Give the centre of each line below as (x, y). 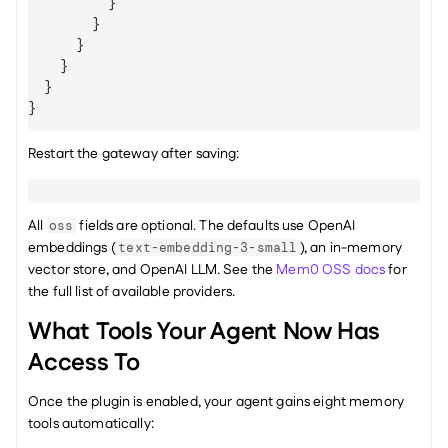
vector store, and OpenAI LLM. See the (152, 270)
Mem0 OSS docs (331, 270)
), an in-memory (351, 248)
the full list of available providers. (132, 292)
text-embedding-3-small (208, 247)
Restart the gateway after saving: (134, 154)
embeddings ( (72, 248)
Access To (84, 363)
